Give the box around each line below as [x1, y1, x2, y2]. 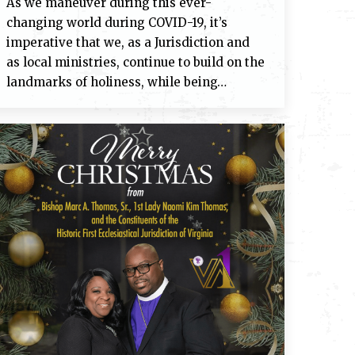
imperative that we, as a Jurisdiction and [6, 35, 250, 50]
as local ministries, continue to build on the [6, 55, 265, 70]
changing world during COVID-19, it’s [6, 15, 227, 30]
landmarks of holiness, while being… [6, 74, 227, 90]
